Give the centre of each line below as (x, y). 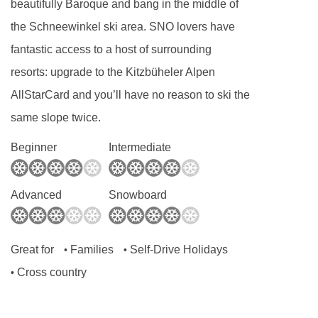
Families (92, 250)
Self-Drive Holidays (179, 250)
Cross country (52, 273)
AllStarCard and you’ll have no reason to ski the (130, 95)
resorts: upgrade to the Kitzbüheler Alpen (113, 72)
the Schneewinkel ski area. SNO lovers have (123, 27)
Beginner (34, 148)
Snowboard (138, 195)
